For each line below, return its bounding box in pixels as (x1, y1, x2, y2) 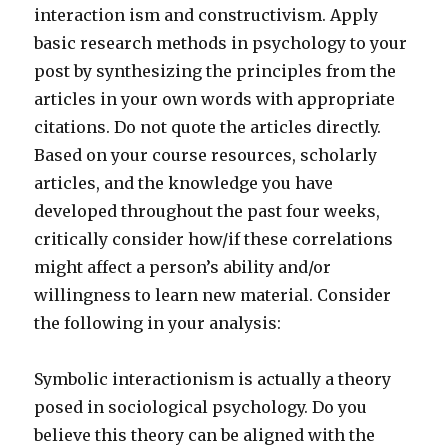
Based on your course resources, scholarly (34, 145, 378, 166)
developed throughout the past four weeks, (34, 201, 381, 222)
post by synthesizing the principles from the (34, 61, 397, 82)
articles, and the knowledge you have (34, 173, 334, 194)
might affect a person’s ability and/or (34, 257, 332, 278)
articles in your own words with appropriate (34, 89, 396, 110)
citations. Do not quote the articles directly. (34, 117, 382, 138)
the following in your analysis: (34, 313, 282, 334)
